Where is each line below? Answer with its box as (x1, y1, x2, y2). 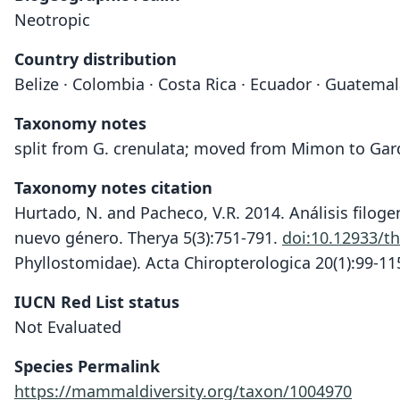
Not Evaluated (14, 316, 121, 337)
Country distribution (14, 48, 177, 70)
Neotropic (14, 9, 90, 30)
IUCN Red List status (14, 291, 179, 312)
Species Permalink (14, 355, 160, 377)
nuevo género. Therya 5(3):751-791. (14, 227, 282, 248)
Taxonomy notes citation (14, 177, 212, 198)
